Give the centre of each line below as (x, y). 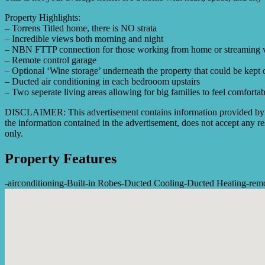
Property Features (61, 158)
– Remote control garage (51, 60)
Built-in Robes (94, 183)
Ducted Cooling (154, 183)
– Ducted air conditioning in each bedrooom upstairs (102, 81)
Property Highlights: (43, 17)
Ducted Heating (216, 183)
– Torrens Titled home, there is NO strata (81, 28)
